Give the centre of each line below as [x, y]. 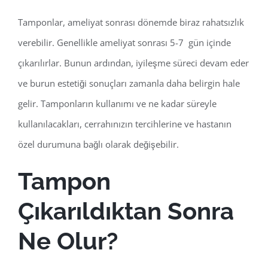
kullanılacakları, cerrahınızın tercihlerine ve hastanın [125, 124]
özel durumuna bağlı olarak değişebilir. [98, 144]
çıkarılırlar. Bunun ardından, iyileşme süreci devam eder [133, 63]
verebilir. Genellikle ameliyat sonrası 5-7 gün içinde [124, 43]
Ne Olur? [68, 241]
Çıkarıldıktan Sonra [126, 211]
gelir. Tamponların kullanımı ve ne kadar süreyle [117, 104]
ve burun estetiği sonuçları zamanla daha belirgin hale [129, 83]
